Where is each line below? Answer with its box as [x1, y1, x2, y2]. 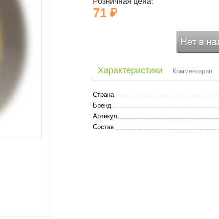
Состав [93, 123, 114, 131]
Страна [93, 91, 114, 98]
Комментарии [173, 67, 212, 75]
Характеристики [98, 66, 163, 75]
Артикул [93, 112, 117, 120]
